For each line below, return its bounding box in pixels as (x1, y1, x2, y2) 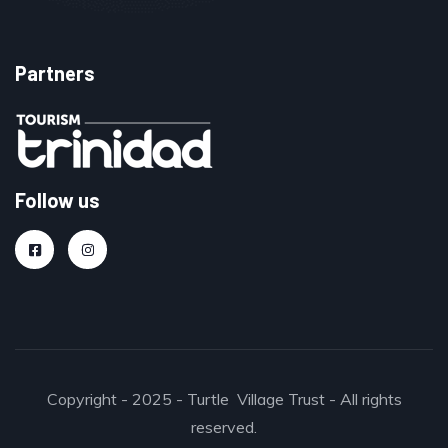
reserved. (191, 417, 257, 438)
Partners (15, 61, 95, 86)
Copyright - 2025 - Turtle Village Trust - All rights (46, 389, 402, 410)
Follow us (15, 188, 100, 213)
